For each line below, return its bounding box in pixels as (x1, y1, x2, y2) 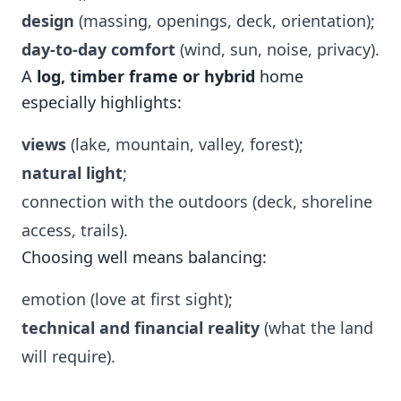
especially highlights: (21, 91, 182, 113)
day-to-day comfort (21, 38, 175, 60)
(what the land (260, 317, 373, 338)
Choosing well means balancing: (21, 246, 267, 268)
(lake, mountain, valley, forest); (66, 133, 303, 155)
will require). (21, 346, 115, 367)
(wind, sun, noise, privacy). (175, 38, 380, 60)
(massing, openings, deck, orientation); (74, 10, 375, 31)
